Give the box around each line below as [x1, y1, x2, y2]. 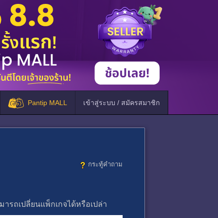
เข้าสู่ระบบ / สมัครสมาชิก [83, 99, 160, 107]
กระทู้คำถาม [88, 161, 123, 168]
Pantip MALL [28, 99, 67, 107]
